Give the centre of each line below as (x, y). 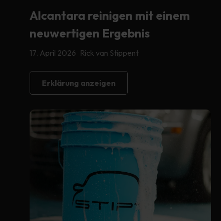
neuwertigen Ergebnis (90, 33)
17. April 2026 (53, 53)
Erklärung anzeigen (79, 83)
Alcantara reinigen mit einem (110, 15)
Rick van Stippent (109, 53)
